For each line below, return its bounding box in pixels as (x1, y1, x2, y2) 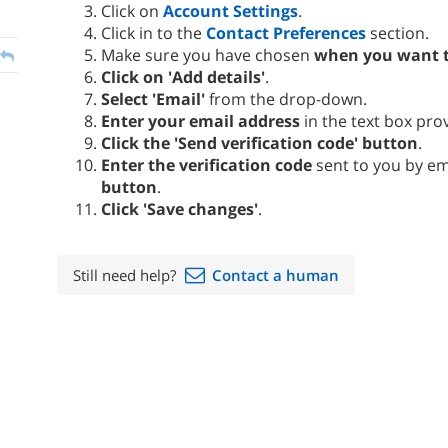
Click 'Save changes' (101, 198, 258, 220)
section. (366, 22, 429, 44)
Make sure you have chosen (101, 44, 314, 66)
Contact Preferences (206, 22, 366, 44)
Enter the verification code (101, 154, 312, 176)
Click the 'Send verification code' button (101, 132, 418, 154)
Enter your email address (101, 110, 300, 132)
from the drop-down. (205, 88, 367, 110)
